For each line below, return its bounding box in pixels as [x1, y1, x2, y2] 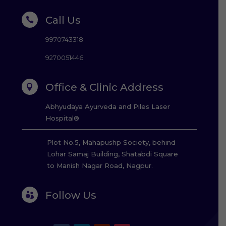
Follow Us [45, 189, 97, 201]
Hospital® [45, 114, 80, 122]
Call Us [45, 14, 81, 26]
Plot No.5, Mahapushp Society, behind [46, 138, 176, 146]
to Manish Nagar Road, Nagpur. [46, 161, 153, 169]
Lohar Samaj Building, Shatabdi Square [46, 149, 178, 158]
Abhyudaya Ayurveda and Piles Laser [45, 102, 171, 110]
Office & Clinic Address [45, 81, 164, 93]
